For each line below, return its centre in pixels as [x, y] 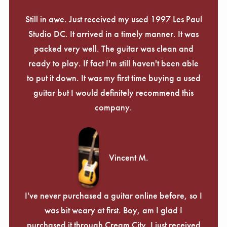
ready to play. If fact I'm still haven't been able [113, 63]
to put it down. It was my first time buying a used [113, 78]
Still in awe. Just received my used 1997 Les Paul [113, 19]
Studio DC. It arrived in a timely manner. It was [113, 33]
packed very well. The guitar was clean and [113, 48]
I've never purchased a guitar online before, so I [113, 195]
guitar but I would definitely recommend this [113, 92]
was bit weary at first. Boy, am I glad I [113, 210]
